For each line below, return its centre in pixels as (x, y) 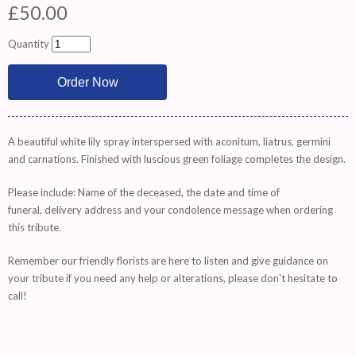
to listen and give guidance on (259, 261)
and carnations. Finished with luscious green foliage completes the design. (177, 159)
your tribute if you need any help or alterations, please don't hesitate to (173, 278)
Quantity (29, 44)
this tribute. (35, 227)
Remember (33, 261)
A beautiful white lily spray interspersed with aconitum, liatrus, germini (169, 141)
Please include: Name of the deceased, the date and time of (144, 192)
